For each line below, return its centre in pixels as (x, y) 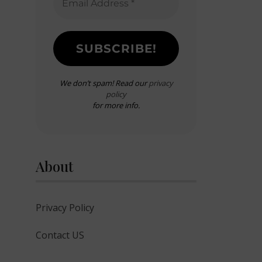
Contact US (60, 235)
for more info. (116, 105)
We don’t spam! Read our (104, 83)
